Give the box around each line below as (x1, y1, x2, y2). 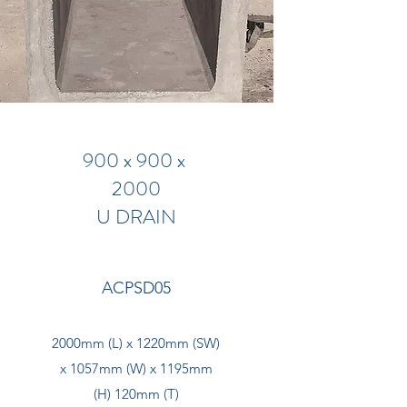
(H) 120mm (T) (93, 385, 179, 402)
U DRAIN (95, 203, 176, 231)
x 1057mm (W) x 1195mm (59, 360, 213, 377)
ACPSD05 (101, 278, 171, 298)
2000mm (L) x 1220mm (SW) (52, 334, 221, 352)
